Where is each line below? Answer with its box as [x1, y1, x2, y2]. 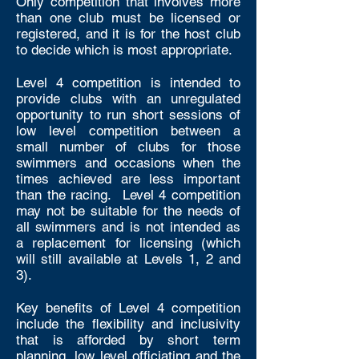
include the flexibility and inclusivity [16, 316, 240, 332]
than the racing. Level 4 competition [16, 187, 240, 203]
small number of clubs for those [16, 139, 240, 155]
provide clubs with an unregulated [16, 91, 240, 107]
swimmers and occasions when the [16, 155, 240, 171]
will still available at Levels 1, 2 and [16, 251, 240, 267]
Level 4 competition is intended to [16, 75, 240, 91]
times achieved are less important [16, 171, 240, 187]
